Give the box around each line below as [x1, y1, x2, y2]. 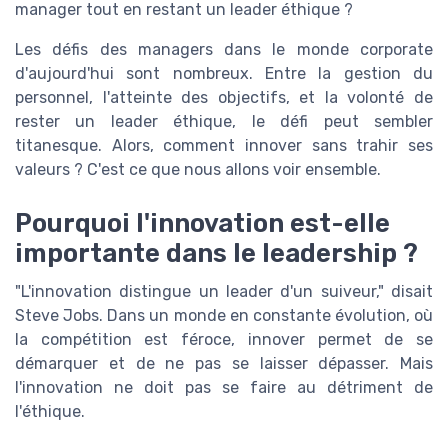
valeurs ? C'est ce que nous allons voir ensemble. [15, 159, 381, 179]
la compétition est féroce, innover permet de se [15, 330, 433, 350]
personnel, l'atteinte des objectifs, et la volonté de [15, 87, 433, 107]
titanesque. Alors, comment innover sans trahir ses [15, 135, 433, 155]
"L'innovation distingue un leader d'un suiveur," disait [15, 282, 433, 302]
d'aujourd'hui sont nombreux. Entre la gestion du [15, 63, 433, 83]
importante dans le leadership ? [15, 238, 418, 269]
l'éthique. [15, 402, 85, 422]
